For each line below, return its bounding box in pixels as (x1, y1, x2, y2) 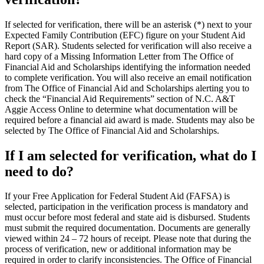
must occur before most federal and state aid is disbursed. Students (5, 212, 250, 223)
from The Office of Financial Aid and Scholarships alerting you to (5, 82, 249, 93)
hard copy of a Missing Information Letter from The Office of (5, 51, 233, 61)
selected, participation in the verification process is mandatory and (5, 202, 248, 212)
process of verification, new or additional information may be (5, 244, 231, 255)
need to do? (5, 163, 74, 179)
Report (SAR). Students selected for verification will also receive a (5, 40, 252, 51)
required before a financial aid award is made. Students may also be (5, 114, 255, 125)
